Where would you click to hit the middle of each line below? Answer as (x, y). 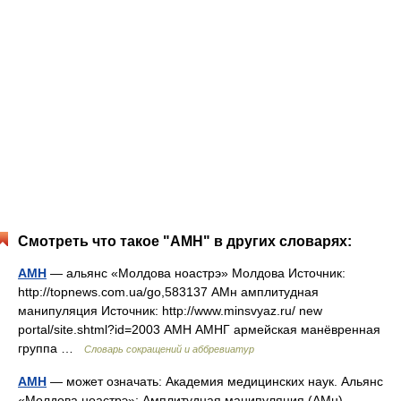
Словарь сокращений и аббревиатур (169, 349)
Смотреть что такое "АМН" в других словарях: (185, 241)
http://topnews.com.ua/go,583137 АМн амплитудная (168, 292)
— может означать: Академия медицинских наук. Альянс (215, 381)
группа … (51, 348)
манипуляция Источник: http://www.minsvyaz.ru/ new (170, 311)
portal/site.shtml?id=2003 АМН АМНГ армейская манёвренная (199, 329)
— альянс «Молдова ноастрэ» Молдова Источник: (196, 273)
